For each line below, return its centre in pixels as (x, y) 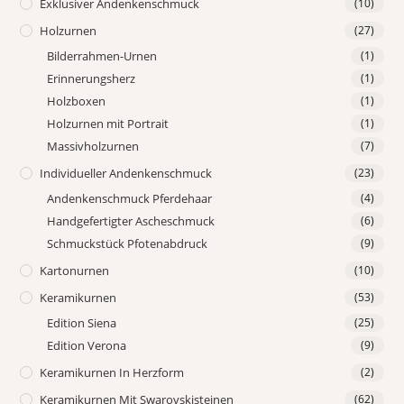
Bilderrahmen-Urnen (102, 56)
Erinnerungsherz (92, 79)
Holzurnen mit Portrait (108, 124)
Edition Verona (87, 346)
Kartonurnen (75, 271)
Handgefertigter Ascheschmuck (131, 221)
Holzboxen (77, 101)
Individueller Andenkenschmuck (126, 174)
